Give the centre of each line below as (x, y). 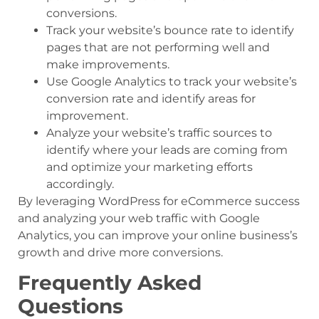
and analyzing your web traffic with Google (139, 218)
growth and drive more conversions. (120, 252)
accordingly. (80, 184)
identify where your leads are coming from (167, 150)
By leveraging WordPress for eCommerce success (159, 201)
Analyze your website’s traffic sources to (159, 132)
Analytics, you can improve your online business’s (158, 235)
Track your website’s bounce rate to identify (170, 30)
